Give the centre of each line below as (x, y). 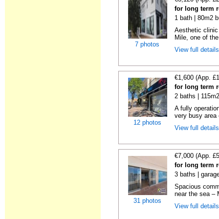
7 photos (147, 44)
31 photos (147, 201)
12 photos (147, 122)
